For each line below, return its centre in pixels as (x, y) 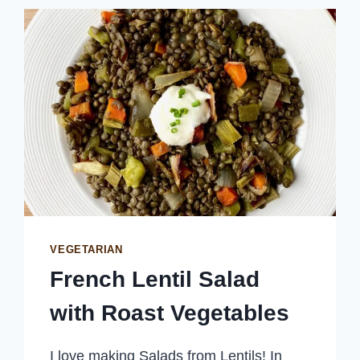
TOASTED (151, 16)
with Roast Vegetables (170, 313)
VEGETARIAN (86, 250)
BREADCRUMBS (170, 53)
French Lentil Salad (155, 280)
